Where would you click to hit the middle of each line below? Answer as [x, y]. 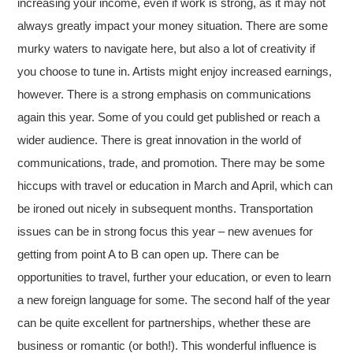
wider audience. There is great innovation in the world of [160, 139]
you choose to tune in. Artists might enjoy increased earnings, [175, 71]
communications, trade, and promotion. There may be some [171, 162]
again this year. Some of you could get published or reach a [169, 117]
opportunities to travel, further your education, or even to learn [175, 277]
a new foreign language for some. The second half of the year [174, 299]
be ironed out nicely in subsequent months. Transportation [165, 208]
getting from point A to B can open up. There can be [149, 254]
